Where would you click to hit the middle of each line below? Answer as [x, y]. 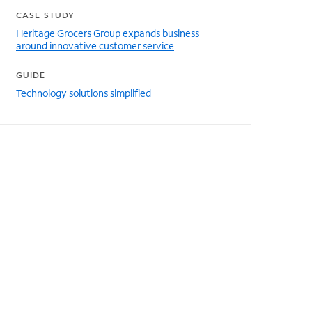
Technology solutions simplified [84, 93]
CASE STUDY [45, 15]
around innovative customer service [95, 46]
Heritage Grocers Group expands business [108, 33]
